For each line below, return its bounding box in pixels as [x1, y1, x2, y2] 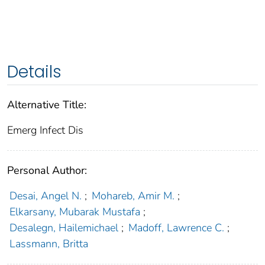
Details [7, 60, 62, 84]
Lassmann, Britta [9, 237, 88, 251]
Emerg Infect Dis [7, 123, 83, 138]
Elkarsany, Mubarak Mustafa [9, 205, 140, 219]
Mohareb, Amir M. [92, 189, 175, 203]
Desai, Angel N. [9, 189, 82, 203]
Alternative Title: [7, 98, 86, 112]
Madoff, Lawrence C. [128, 221, 225, 235]
